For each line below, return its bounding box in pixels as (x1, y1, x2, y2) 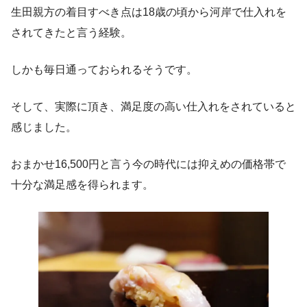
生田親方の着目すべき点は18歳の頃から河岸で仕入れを (11, 5, 286, 18)
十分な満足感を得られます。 (11, 178, 153, 191)
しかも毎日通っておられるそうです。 (11, 63, 197, 75)
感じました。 (11, 121, 77, 133)
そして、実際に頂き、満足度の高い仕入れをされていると (11, 100, 296, 112)
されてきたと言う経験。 (11, 26, 132, 38)
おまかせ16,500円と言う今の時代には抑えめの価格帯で (11, 158, 286, 170)
